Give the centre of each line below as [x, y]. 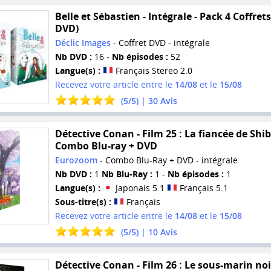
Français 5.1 [202, 188]
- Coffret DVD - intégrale [160, 43]
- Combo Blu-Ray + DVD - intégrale [167, 160]
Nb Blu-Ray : [127, 174]
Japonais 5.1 [140, 188]
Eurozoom [76, 160]
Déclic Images [83, 43]
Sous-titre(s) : [83, 202]
